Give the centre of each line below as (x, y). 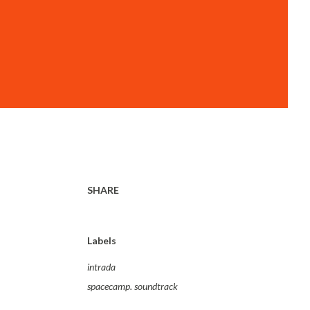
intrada (101, 267)
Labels (102, 240)
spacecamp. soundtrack (133, 286)
